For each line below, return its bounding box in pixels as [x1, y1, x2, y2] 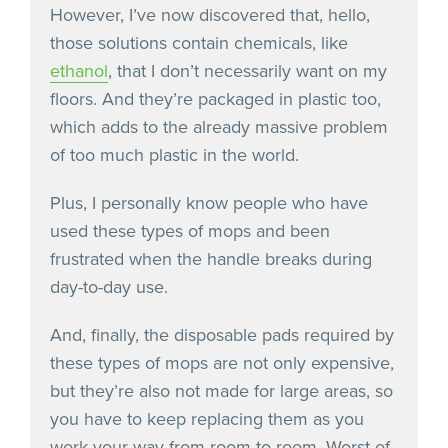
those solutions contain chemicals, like [50, 31, 348, 54]
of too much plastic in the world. [50, 143, 299, 166]
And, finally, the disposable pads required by [50, 323, 394, 346]
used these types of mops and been [50, 219, 330, 242]
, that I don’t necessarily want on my [108, 59, 387, 82]
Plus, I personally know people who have [50, 191, 368, 214]
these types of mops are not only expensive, [50, 351, 394, 374]
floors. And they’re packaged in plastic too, [50, 87, 381, 110]
